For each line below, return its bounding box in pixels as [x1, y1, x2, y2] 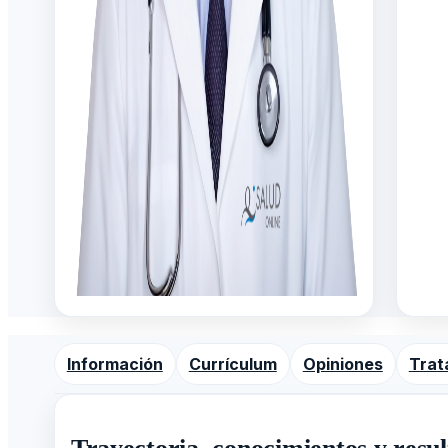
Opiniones [302, 354, 383, 374]
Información [66, 354, 163, 374]
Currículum [188, 354, 277, 374]
